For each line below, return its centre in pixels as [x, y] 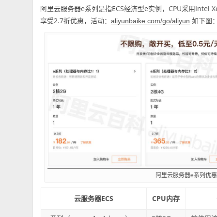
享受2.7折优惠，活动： [76, 21]
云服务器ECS [93, 199]
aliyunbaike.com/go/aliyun [151, 21]
